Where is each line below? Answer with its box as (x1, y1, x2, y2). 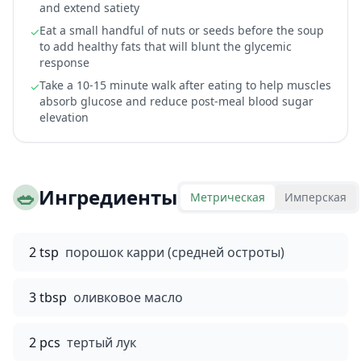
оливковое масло (73, 288, 183, 306)
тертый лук (67, 334, 136, 351)
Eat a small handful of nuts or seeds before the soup (39, 23, 324, 38)
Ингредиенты (39, 184, 177, 210)
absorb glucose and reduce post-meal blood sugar (39, 93, 313, 109)
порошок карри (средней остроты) (65, 243, 284, 261)
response (39, 55, 89, 70)
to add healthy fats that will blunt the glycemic (39, 39, 292, 54)
